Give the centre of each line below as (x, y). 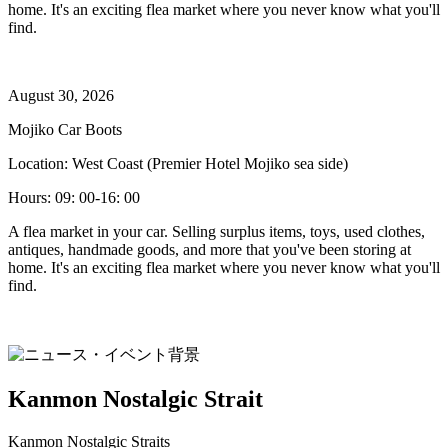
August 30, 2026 (61, 96)
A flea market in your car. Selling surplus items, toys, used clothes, (216, 232)
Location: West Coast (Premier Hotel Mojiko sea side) (178, 164)
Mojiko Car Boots (65, 130)
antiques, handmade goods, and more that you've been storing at (209, 250)
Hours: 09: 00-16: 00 (74, 198)
